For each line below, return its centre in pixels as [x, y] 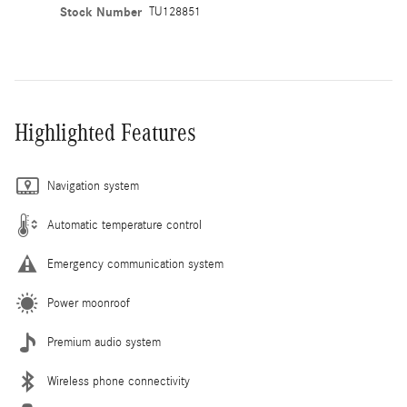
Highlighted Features [105, 132]
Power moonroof [89, 303]
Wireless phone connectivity [119, 381]
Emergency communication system [135, 264]
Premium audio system [104, 342]
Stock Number [100, 12]
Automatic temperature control [124, 225]
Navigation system [93, 186]
